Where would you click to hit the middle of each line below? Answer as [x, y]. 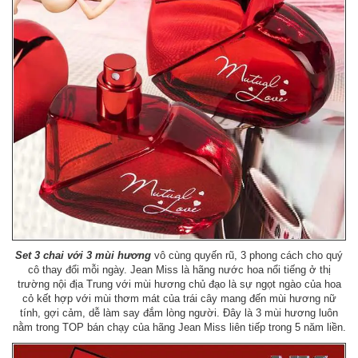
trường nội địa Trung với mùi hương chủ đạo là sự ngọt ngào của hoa [179, 284]
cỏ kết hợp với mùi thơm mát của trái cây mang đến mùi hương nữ [179, 298]
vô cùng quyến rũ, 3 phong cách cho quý [247, 255]
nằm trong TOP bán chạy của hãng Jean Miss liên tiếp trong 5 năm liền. [179, 327]
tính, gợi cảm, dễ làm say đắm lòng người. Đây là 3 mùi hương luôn [179, 312]
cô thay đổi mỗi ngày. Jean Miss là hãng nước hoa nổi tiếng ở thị [179, 269]
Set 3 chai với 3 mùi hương [83, 255]
